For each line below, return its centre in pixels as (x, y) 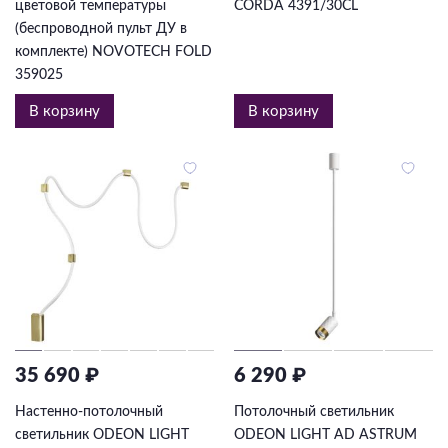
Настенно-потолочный (89, 412)
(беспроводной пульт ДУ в (101, 29)
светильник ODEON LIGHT (102, 435)
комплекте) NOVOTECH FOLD (113, 52)
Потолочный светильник (313, 412)
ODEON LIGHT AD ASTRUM (325, 435)
